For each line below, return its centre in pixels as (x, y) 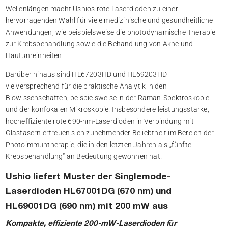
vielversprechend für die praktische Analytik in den (86, 86)
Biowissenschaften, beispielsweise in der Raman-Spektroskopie (107, 98)
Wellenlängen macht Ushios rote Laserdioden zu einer (92, 9)
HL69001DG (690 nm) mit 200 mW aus (87, 207)
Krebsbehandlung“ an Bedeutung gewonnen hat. (84, 156)
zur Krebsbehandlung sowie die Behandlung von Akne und (99, 44)
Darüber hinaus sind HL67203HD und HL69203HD (86, 75)
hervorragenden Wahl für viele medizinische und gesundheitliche (109, 21)
